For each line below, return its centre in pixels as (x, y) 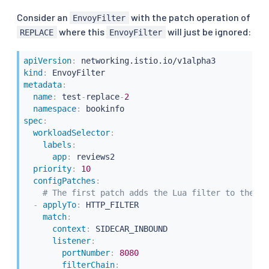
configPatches (64, 181)
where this (81, 31)
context (69, 229)
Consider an (43, 17)
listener (71, 241)
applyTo (59, 205)
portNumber (86, 253)
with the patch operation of (189, 17)
